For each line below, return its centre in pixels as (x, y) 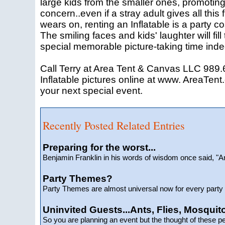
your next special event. (91, 91)
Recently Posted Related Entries (114, 125)
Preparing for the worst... (99, 147)
